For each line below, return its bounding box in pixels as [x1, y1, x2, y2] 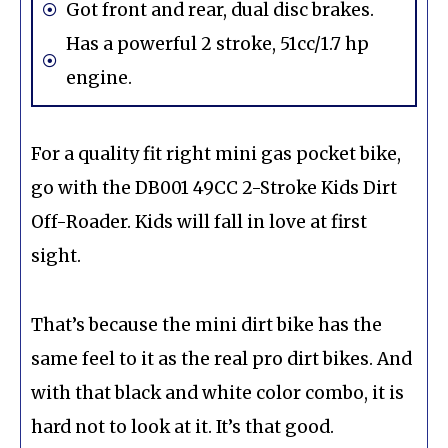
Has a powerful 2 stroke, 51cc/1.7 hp [65, 33, 369, 56]
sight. [31, 245, 81, 268]
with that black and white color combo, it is [31, 382, 404, 405]
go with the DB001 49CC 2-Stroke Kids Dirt [31, 177, 397, 200]
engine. [65, 67, 132, 90]
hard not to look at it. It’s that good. [31, 416, 334, 439]
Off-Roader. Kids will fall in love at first [31, 211, 367, 234]
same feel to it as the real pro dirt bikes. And [31, 348, 412, 371]
